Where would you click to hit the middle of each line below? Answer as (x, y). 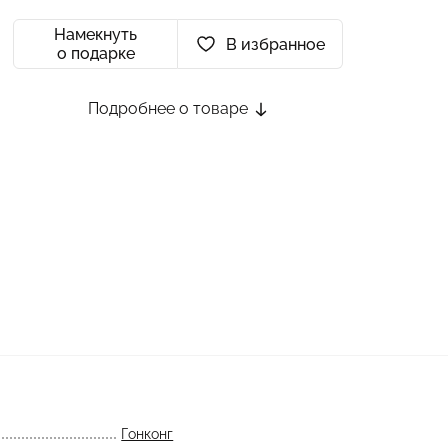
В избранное (275, 44)
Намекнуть (95, 34)
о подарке (95, 53)
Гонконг (147, 434)
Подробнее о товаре (170, 108)
